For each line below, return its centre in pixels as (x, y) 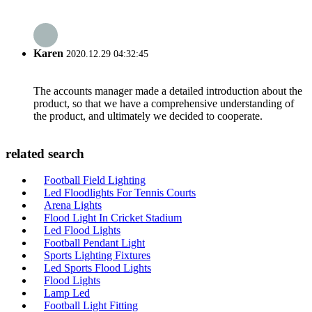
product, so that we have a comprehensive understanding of (164, 103)
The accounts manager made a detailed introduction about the (168, 91)
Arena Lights (73, 205)
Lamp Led (67, 293)
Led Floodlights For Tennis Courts (120, 193)
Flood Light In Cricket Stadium (113, 218)
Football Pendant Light (94, 243)
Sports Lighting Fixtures (97, 256)
